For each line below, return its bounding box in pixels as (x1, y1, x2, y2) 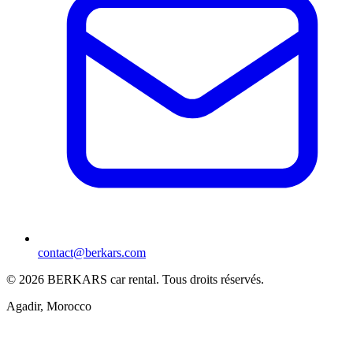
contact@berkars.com (38, 246, 146, 260)
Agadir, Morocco (6, 299, 91, 314)
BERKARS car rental (47, 273, 156, 287)
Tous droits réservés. (162, 273, 264, 287)
